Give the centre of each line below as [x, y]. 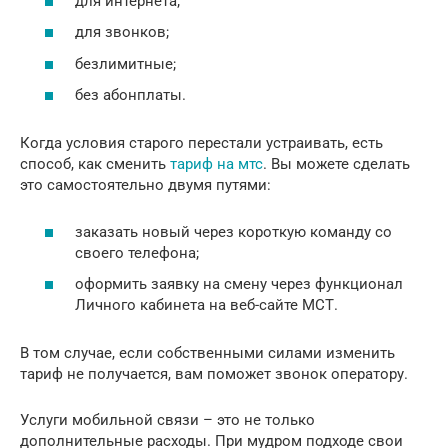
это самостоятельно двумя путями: [145, 185]
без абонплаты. [130, 95]
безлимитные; [125, 63]
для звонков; [122, 32]
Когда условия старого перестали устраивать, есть [201, 143]
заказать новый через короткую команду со [233, 231]
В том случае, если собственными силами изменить [207, 353]
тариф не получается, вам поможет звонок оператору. [214, 374]
